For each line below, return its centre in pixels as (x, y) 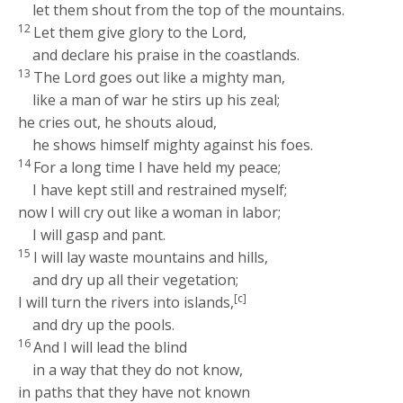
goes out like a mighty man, (191, 78)
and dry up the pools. (104, 325)
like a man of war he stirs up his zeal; (157, 100)
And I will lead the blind (111, 348)
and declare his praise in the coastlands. (166, 55)
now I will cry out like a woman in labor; (150, 213)
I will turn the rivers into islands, (126, 303)
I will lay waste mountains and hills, (151, 258)
